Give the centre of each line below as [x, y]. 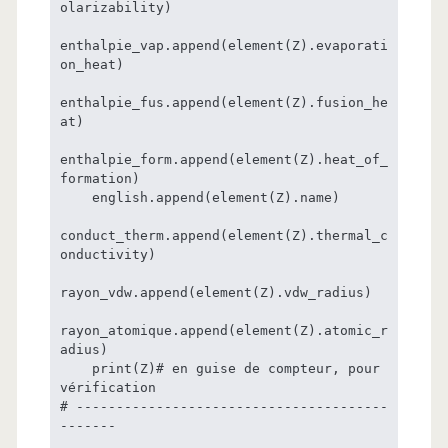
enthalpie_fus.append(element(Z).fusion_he [223, 102]
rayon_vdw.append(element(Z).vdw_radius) [215, 292]
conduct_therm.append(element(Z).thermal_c [223, 235]
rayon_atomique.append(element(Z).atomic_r [223, 330]
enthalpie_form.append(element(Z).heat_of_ [223, 159]
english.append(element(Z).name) [75, 197]
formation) [99, 178]
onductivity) [107, 254]
